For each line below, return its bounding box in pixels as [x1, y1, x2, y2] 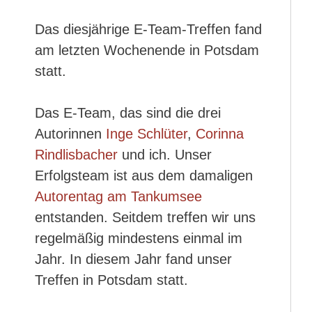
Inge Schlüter [106, 126, 187, 141]
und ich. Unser [118, 147, 212, 162]
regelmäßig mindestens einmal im [35, 231, 242, 246]
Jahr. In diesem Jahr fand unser [35, 251, 232, 267]
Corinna [196, 126, 244, 141]
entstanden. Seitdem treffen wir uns [35, 210, 256, 225]
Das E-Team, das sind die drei [35, 105, 221, 120]
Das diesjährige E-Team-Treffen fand [35, 22, 262, 37]
